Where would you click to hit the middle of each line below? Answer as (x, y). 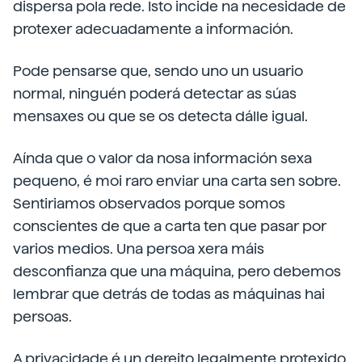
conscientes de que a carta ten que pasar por (170, 226)
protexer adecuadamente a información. (153, 29)
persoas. (42, 316)
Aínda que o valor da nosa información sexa (162, 158)
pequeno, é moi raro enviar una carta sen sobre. (177, 181)
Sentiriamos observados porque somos (149, 203)
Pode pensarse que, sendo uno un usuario (158, 71)
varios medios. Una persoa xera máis (139, 248)
